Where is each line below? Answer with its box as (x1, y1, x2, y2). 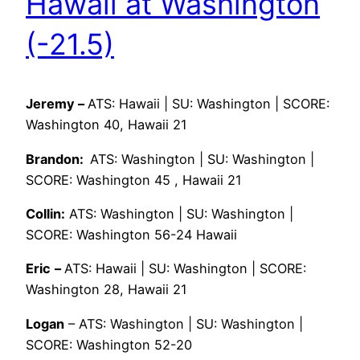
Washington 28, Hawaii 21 (26, 281, 187, 298)
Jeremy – (26, 96, 88, 112)
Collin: (26, 206, 65, 223)
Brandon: (26, 150, 90, 167)
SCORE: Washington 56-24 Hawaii (26, 227, 237, 243)
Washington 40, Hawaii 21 (26, 117, 187, 133)
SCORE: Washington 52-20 (26, 336, 192, 353)
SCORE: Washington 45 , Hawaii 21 (26, 171, 242, 188)
